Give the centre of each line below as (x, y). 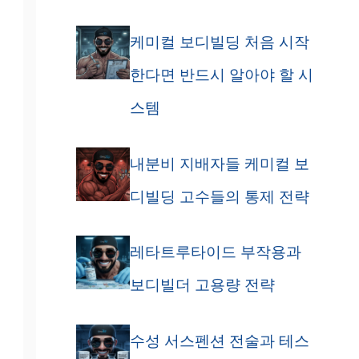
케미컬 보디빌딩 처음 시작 (219, 42)
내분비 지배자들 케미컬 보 (219, 163)
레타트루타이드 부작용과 (215, 252)
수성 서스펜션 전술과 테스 (219, 340)
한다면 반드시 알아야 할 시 (221, 75)
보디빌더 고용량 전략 (202, 285)
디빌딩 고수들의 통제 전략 (219, 196)
